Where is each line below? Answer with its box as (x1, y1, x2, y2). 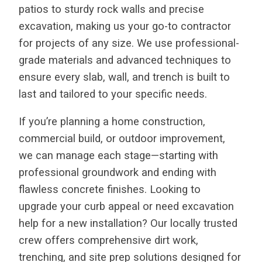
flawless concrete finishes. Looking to (19, 183, 201, 196)
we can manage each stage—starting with (19, 149, 218, 163)
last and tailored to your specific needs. (19, 87, 207, 101)
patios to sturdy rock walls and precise (19, 2, 204, 16)
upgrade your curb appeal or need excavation (19, 200, 234, 213)
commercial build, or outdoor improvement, (19, 132, 225, 146)
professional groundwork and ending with (19, 166, 216, 180)
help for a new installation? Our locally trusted (19, 217, 237, 230)
